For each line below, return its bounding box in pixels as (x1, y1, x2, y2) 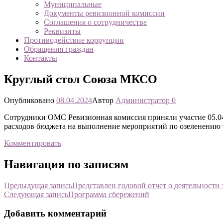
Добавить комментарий (4, 208, 107, 219)
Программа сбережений (68, 190, 149, 199)
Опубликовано (4, 96, 54, 105)
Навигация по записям (4, 157, 128, 171)
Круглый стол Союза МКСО (4, 72, 157, 86)
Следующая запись (4, 190, 68, 199)
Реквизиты (44, 27, 81, 35)
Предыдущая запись (4, 181, 72, 190)
